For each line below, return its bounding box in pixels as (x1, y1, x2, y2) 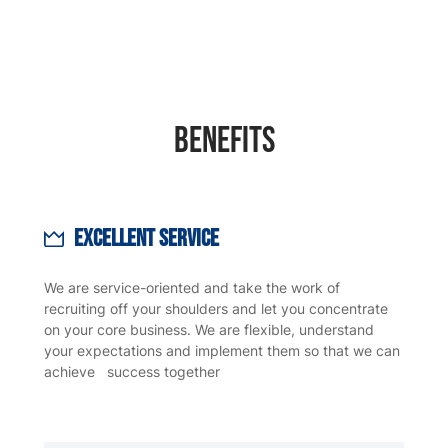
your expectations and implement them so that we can (44, 342, 400, 360)
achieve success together (44, 363, 220, 381)
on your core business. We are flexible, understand (44, 321, 374, 339)
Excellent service (74, 224, 219, 254)
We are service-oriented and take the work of (44, 279, 340, 297)
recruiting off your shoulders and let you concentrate (44, 300, 388, 318)
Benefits (173, 120, 275, 164)
